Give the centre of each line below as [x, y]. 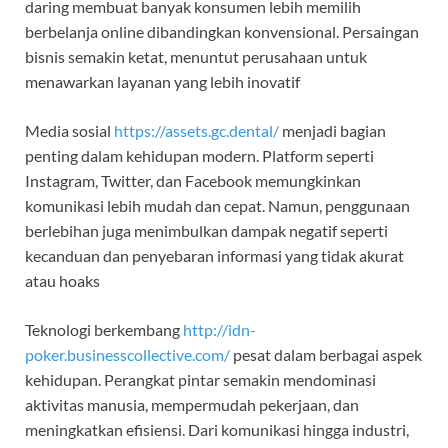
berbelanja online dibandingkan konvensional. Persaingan [222, 32]
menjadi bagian [332, 131]
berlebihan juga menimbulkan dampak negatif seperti [206, 231]
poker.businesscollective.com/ [127, 355]
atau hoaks [62, 281]
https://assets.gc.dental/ [196, 131]
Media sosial [69, 131]
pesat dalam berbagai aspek [326, 355]
